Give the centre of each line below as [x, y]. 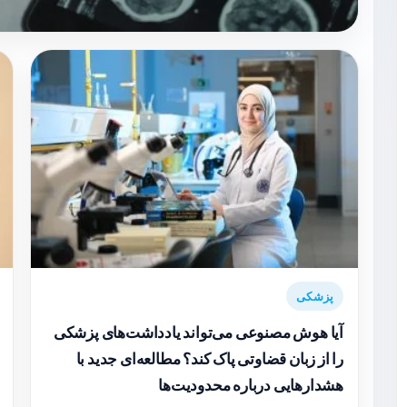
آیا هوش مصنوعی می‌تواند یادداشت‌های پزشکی [198, 333]
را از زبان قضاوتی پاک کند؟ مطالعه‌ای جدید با [209, 359]
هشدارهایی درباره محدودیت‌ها [251, 386]
